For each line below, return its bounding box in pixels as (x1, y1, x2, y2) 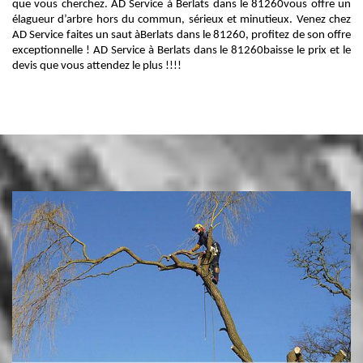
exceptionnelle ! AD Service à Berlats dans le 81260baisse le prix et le (12, 45, 351, 57)
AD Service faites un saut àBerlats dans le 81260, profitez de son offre (12, 29, 351, 41)
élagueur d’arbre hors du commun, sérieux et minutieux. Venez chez (12, 14, 351, 26)
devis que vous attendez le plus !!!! (12, 60, 181, 72)
